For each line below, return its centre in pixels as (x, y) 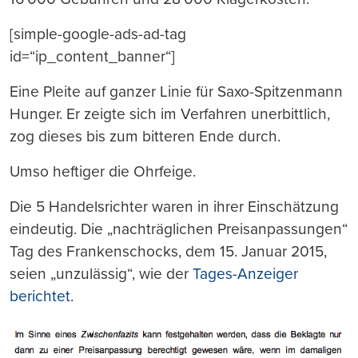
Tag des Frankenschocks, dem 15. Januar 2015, (168, 251)
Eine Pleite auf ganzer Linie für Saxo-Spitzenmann (176, 91)
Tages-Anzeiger (245, 274)
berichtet (40, 296)
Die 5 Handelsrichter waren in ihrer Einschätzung (174, 207)
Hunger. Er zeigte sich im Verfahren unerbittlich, (170, 114)
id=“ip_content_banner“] (92, 56)
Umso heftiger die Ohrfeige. (103, 171)
